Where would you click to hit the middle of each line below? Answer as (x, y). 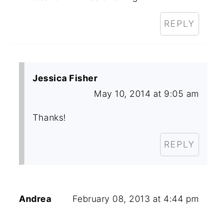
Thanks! (49, 117)
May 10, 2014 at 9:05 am (146, 93)
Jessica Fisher (65, 78)
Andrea (35, 199)
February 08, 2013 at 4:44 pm (136, 199)
